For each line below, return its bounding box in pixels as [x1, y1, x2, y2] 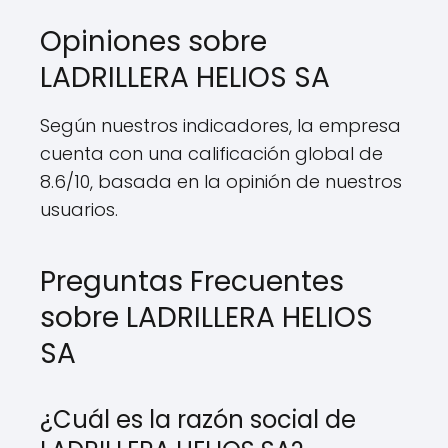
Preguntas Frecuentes [40, 262, 344, 301]
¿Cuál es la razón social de [40, 403, 356, 436]
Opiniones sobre [40, 22, 267, 61]
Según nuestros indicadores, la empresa [40, 113, 401, 138]
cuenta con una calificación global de [40, 141, 383, 166]
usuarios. [40, 197, 118, 222]
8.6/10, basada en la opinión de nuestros [40, 169, 402, 194]
